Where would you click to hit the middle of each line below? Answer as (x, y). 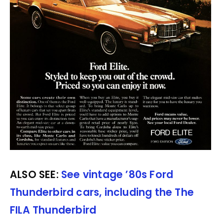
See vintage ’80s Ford (117, 174)
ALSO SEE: (36, 174)
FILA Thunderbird (53, 210)
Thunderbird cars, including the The (102, 192)
